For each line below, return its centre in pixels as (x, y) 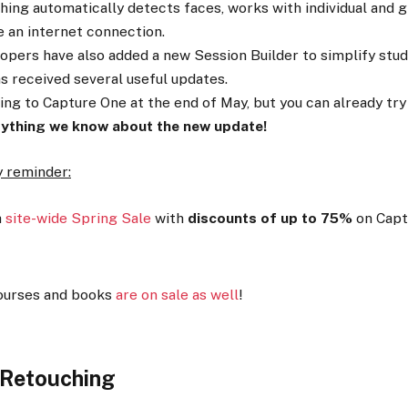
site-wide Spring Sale (78, 218)
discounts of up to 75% (270, 218)
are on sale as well (177, 295)
